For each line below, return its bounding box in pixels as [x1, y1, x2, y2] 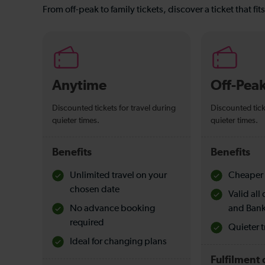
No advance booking [70, 203, 155, 214]
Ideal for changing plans [70, 237, 167, 247]
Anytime [52, 78, 106, 93]
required [70, 218, 104, 228]
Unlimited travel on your [70, 170, 167, 180]
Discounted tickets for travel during [52, 104, 176, 112]
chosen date [70, 185, 119, 195]
